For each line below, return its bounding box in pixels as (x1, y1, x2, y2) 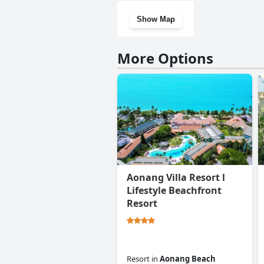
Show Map (136, 14, 175, 24)
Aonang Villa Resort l (127, 171, 225, 184)
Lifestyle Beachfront (127, 184, 222, 197)
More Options (117, 48, 213, 68)
